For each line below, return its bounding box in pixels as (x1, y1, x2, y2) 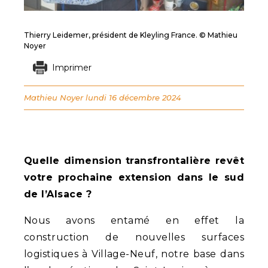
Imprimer (51, 62, 92, 74)
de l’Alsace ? (24, 188, 92, 200)
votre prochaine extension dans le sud (24, 172, 244, 184)
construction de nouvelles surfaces (24, 232, 244, 243)
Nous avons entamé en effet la (24, 215, 244, 227)
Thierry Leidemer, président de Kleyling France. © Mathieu (24, 31, 237, 40)
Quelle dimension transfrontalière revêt (24, 155, 244, 167)
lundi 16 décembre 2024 (86, 93, 181, 103)
